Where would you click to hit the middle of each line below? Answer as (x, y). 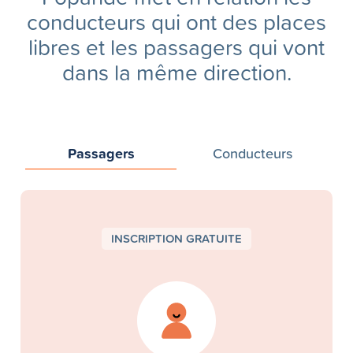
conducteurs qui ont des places (176, 22)
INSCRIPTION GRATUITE (176, 238)
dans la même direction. (176, 72)
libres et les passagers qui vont (176, 47)
